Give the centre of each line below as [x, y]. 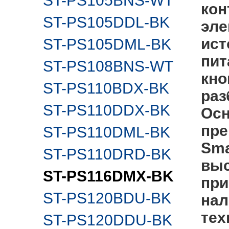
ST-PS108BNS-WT [108, 66]
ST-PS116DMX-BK [108, 176]
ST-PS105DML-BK [107, 44]
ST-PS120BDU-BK [107, 198]
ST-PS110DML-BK [107, 132]
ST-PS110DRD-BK [107, 154]
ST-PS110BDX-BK [106, 88]
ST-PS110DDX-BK [107, 110]
